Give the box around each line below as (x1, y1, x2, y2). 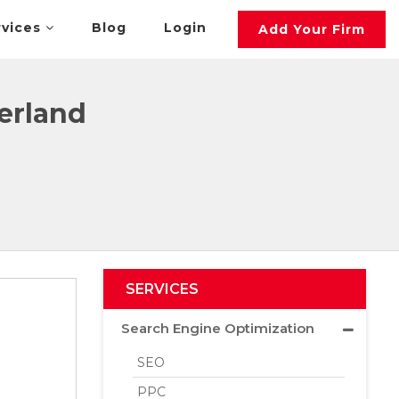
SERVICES (126, 281, 199, 297)
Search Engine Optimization (121, 320, 314, 337)
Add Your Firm (258, 21, 366, 37)
